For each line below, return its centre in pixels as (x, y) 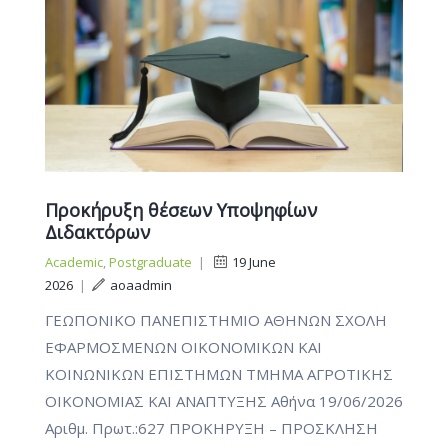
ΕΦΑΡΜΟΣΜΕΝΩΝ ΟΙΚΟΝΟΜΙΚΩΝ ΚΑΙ (183, 346)
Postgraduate (150, 261)
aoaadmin (141, 284)
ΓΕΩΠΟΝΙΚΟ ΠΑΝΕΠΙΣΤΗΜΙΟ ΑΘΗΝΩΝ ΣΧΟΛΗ (216, 319)
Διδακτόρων (97, 231)
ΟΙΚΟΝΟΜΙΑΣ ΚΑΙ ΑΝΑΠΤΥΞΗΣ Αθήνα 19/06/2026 (224, 400)
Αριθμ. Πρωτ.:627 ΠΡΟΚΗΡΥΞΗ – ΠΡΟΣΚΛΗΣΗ (211, 427)
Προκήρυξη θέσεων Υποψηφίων (181, 209)
